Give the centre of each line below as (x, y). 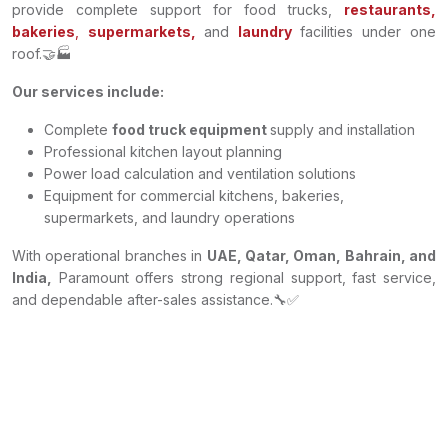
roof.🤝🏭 (42, 53)
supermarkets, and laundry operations (169, 217)
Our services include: (88, 91)
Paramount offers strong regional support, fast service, (244, 277)
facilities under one (364, 31)
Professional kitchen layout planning (163, 151)
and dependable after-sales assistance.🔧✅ (155, 299)
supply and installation (342, 129)
